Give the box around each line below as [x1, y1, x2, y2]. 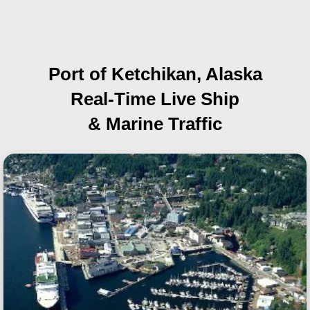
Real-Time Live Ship [71, 89, 239, 109]
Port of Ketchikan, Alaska [48, 64, 262, 84]
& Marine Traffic [88, 113, 222, 134]
